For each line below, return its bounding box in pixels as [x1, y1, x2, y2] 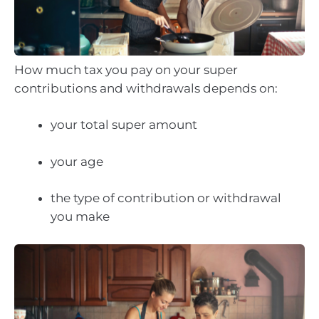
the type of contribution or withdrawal [51, 191, 281, 206]
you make [51, 209, 110, 224]
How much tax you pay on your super [14, 62, 238, 77]
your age [51, 154, 103, 169]
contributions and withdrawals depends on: [14, 80, 278, 95]
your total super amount [51, 117, 197, 132]
